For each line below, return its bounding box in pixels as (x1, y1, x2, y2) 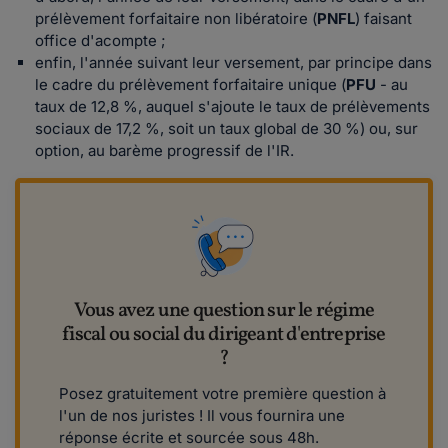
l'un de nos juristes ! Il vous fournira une (59, 406, 345, 426)
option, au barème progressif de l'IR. (35, 141, 294, 161)
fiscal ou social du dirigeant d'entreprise (62, 321, 386, 350)
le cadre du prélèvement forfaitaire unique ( (35, 75, 346, 95)
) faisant (355, 9, 412, 29)
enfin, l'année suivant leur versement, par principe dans (35, 53, 432, 73)
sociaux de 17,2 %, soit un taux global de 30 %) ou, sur (35, 119, 418, 139)
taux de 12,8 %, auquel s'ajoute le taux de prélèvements (35, 97, 430, 117)
